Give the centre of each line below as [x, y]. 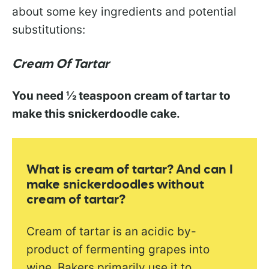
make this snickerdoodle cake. [96, 113]
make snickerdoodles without [116, 186]
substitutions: [49, 29]
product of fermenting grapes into [118, 250]
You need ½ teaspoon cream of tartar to [121, 95]
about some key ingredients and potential [124, 11]
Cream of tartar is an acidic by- [112, 232]
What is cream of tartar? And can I [130, 171]
